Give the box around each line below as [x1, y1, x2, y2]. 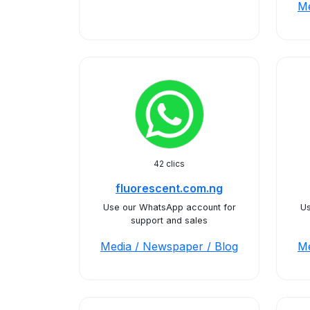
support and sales [131, 215, 208, 226]
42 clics [154, 158, 185, 169]
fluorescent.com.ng [116, 181, 223, 195]
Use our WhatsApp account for [102, 202, 236, 212]
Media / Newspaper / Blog [100, 239, 238, 253]
